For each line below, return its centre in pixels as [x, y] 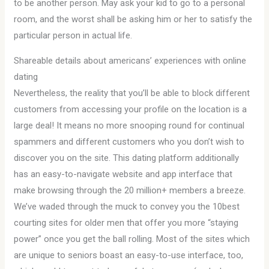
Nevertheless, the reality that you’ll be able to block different [132, 93]
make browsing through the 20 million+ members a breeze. [130, 190]
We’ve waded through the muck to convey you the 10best [127, 207]
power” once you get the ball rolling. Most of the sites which [132, 239]
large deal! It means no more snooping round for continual [129, 125]
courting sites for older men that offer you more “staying [126, 223]
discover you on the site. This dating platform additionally [127, 158]
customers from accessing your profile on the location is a [131, 109]
